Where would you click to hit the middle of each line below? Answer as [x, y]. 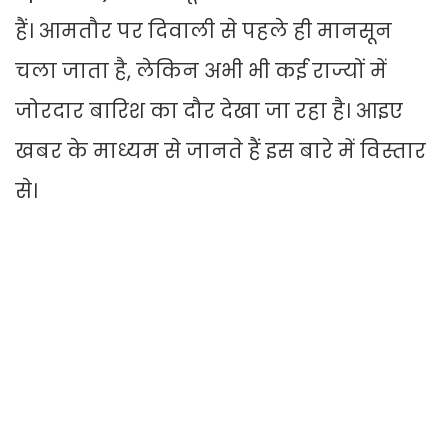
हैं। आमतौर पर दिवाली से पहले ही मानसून [203, 31]
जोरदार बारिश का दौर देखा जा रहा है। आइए [209, 111]
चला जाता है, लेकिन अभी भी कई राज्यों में [201, 71]
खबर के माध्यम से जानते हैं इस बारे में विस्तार [220, 151]
